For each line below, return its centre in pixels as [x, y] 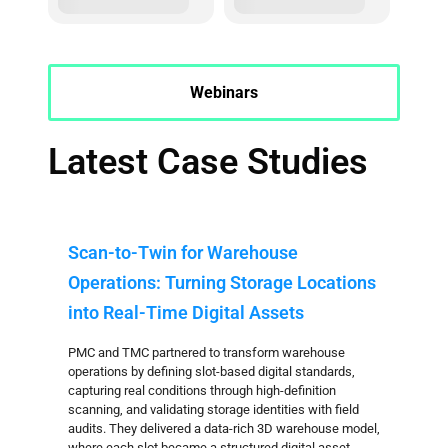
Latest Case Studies [208, 162]
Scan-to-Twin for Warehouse [183, 252]
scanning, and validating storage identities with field [213, 409]
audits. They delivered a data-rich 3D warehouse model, [224, 428]
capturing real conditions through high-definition [202, 390]
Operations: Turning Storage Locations [222, 282]
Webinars [224, 92]
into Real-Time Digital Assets [186, 312]
